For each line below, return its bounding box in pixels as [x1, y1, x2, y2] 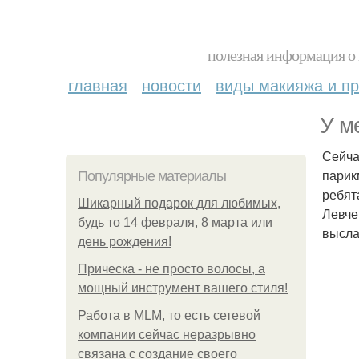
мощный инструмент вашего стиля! [78, 281, 288, 295]
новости [142, 73, 201, 96]
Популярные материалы [78, 168, 226, 184]
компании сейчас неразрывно [78, 328, 256, 341]
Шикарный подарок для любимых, [78, 196, 280, 210]
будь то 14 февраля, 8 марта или [78, 216, 272, 229]
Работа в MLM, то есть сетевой [78, 309, 260, 322]
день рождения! [78, 235, 171, 248]
